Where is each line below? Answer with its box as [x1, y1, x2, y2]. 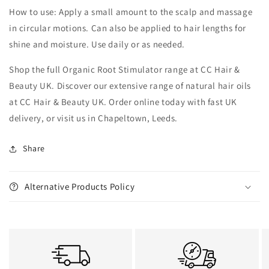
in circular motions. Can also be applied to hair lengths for [9, 22, 247, 34]
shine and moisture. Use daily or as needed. [9, 38, 185, 50]
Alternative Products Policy [25, 181, 135, 193]
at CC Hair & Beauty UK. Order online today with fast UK [9, 96, 238, 108]
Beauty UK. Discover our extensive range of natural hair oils [9, 80, 252, 92]
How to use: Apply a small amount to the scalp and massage [9, 6, 253, 18]
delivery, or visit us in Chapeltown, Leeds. [9, 112, 178, 124]
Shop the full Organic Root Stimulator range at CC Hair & [9, 64, 240, 76]
